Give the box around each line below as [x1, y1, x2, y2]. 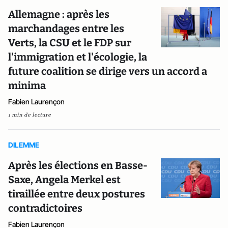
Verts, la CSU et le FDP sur [8, 37, 131, 49]
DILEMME [8, 140, 39, 149]
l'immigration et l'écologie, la [8, 51, 147, 63]
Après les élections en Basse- [8, 159, 148, 172]
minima [8, 79, 46, 92]
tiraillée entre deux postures [8, 188, 145, 200]
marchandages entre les [8, 22, 124, 35]
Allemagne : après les [8, 8, 109, 20]
